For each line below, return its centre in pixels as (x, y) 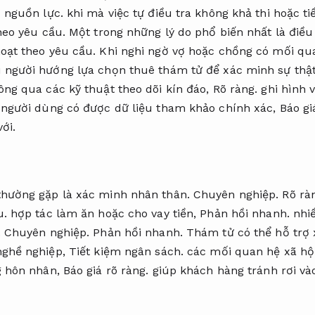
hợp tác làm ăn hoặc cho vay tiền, (103, 214)
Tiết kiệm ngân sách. (126, 252)
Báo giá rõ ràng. (106, 271)
